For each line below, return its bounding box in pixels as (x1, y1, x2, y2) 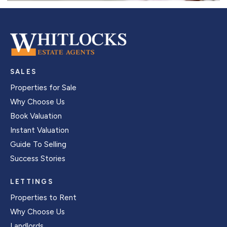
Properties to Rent (10, 193, 77, 203)
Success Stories (10, 154, 65, 164)
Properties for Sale (10, 83, 77, 93)
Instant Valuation (10, 126, 69, 135)
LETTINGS (10, 178, 53, 186)
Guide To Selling (10, 140, 66, 149)
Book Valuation (10, 111, 62, 121)
